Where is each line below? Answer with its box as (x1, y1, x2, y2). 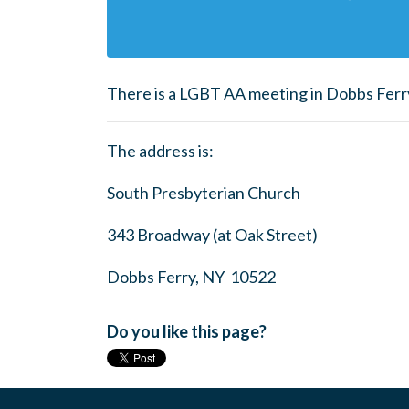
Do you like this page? (107, 321, 267, 341)
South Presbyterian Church (107, 183, 300, 203)
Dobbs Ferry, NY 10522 (107, 267, 276, 287)
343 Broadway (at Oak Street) (107, 225, 318, 245)
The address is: (107, 141, 214, 161)
